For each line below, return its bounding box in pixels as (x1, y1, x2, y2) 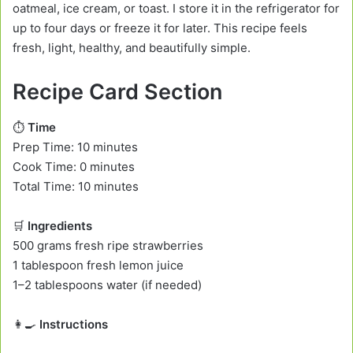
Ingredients (28, 217, 92, 233)
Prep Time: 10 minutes (13, 139, 138, 154)
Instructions (39, 316, 108, 332)
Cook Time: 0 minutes (13, 158, 135, 174)
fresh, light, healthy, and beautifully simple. (13, 40, 251, 56)
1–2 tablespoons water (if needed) (13, 277, 202, 292)
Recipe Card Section (13, 79, 222, 106)
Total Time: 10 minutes (13, 178, 139, 194)
